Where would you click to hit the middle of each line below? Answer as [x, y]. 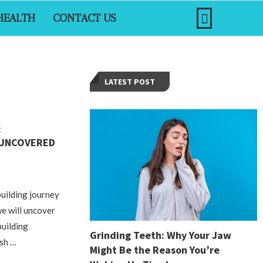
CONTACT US [84, 18]
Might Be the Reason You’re [155, 249]
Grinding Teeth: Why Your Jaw [161, 235]
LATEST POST [130, 82]
